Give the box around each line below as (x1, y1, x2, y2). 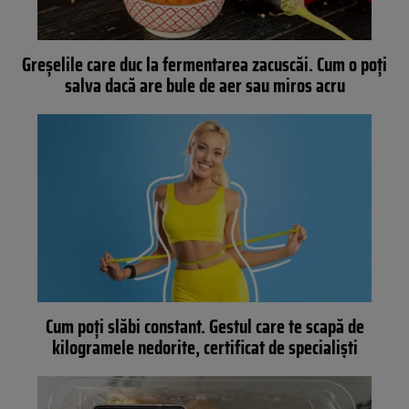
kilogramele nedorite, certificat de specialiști (51, 331, 358, 362)
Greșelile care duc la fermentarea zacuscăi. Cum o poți (22, 48, 387, 79)
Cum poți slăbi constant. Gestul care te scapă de (45, 310, 364, 341)
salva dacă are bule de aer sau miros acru (64, 69, 345, 100)
